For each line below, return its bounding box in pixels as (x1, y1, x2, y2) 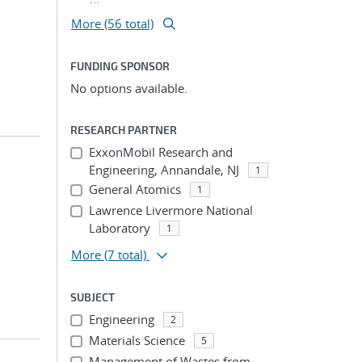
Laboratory (88, 220, 150, 236)
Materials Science (88, 332, 185, 348)
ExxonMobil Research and (88, 144, 233, 160)
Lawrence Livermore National (88, 202, 253, 218)
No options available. (70, 80, 187, 96)
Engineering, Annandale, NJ (88, 162, 239, 178)
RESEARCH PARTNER (70, 123, 177, 137)
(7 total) (104, 246, 146, 263)
